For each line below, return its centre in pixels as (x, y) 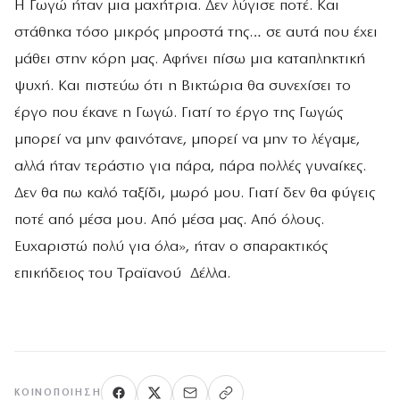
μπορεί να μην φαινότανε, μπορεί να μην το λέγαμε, (187, 140)
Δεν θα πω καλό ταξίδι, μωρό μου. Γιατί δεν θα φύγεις (195, 194)
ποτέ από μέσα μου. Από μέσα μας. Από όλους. (169, 221)
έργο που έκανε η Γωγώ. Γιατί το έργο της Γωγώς (179, 113)
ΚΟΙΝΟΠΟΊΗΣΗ (58, 393)
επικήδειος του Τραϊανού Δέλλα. (122, 274)
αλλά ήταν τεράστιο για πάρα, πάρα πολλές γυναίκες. (190, 167)
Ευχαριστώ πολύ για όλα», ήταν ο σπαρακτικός (171, 247)
